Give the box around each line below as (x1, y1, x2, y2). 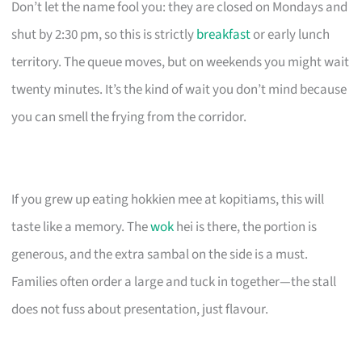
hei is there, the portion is (174, 217, 318, 238)
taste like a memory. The (11, 217, 151, 238)
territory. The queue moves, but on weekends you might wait (11, 53, 350, 73)
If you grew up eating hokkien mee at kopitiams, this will (11, 190, 325, 210)
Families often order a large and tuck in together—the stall (11, 272, 337, 293)
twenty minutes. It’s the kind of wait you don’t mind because (11, 80, 347, 100)
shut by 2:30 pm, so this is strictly (11, 25, 197, 45)
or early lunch (250, 25, 330, 45)
